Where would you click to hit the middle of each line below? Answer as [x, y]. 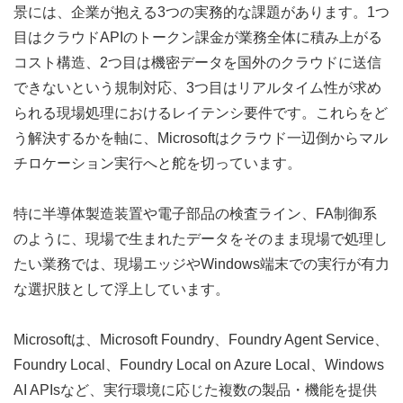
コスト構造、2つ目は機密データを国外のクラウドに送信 [197, 63]
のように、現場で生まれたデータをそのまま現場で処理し [201, 239]
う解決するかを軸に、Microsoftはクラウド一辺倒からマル [201, 139]
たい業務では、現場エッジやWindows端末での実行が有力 [201, 264]
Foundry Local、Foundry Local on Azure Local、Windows [199, 365]
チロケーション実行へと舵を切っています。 [157, 164]
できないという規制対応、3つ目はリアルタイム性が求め [197, 88]
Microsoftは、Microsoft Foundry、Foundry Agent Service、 [201, 340]
